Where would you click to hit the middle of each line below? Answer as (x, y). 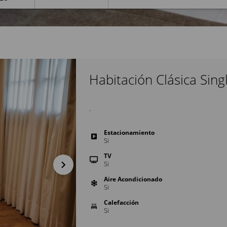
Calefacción (121, 202)
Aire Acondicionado (133, 179)
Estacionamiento (129, 133)
